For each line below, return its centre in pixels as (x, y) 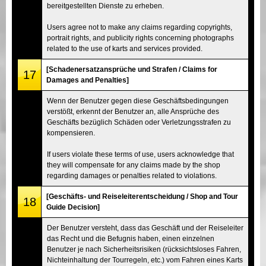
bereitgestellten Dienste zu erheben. (105, 6)
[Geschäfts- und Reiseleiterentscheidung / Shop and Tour (142, 196)
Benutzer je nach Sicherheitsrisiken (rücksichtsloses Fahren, (144, 249)
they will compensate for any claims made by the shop (134, 165)
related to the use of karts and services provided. (125, 48)
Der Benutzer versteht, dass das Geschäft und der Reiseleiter (145, 228)
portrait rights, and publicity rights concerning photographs (140, 38)
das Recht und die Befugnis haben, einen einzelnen (131, 238)
